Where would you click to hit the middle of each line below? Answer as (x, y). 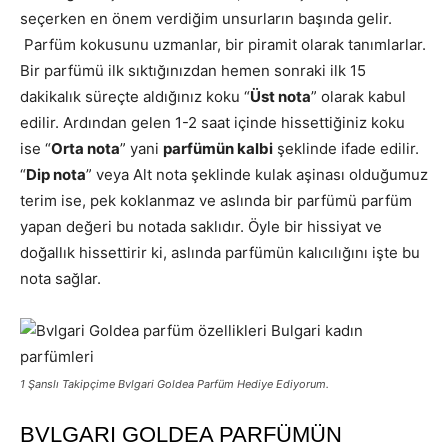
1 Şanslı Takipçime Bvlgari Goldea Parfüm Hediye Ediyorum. (174, 383)
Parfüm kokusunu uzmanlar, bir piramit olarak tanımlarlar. (223, 44)
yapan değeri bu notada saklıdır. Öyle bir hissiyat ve (201, 226)
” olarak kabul (358, 96)
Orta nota (85, 148)
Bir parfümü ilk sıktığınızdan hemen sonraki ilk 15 (193, 70)
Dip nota (56, 174)
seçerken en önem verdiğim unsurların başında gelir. (206, 18)
